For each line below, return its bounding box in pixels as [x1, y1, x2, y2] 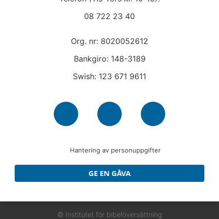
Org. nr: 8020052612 [71, 36, 148, 46]
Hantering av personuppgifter [70, 146, 161, 154]
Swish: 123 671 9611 [73, 71, 146, 81]
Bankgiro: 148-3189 [73, 53, 146, 64]
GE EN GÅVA [88, 168, 131, 178]
